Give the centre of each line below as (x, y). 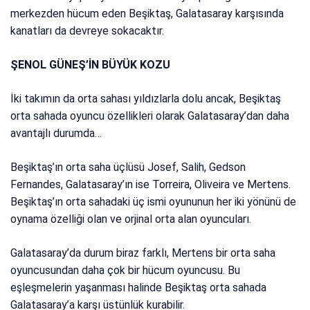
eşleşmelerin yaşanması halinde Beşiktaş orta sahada (139, 288)
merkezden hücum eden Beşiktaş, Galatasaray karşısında (147, 14)
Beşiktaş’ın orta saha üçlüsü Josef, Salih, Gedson (128, 167)
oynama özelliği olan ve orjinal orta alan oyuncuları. (131, 219)
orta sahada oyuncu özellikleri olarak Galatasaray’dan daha (150, 116)
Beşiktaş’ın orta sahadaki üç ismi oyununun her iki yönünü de (154, 202)
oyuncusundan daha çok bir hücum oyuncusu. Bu (126, 271)
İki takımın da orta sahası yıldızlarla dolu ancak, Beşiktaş (146, 99)
